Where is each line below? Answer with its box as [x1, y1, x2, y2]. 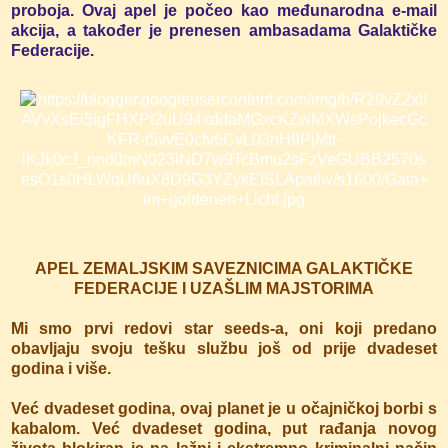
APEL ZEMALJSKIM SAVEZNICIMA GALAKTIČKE [35, 259, 413, 277]
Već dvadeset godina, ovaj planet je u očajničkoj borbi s [11, 399, 437, 417]
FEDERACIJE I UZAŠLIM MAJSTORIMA [74, 279, 374, 297]
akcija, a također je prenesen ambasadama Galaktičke [11, 21, 437, 39]
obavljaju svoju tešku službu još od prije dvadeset [11, 339, 437, 357]
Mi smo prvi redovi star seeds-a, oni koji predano [11, 319, 437, 337]
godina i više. [11, 359, 111, 377]
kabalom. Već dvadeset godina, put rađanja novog [11, 419, 437, 437]
